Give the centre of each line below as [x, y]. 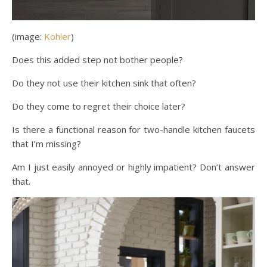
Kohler [58, 37]
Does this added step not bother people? [97, 60]
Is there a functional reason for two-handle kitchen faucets [133, 130]
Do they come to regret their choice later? [99, 106]
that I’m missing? [46, 144]
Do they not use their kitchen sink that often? [104, 83]
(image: [28, 37]
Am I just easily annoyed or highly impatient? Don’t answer [133, 167]
